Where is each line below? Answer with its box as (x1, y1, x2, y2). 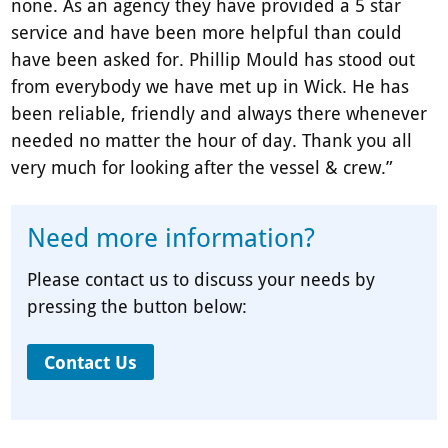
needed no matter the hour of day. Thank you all (11, 128, 413, 153)
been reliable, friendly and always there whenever (11, 101, 428, 126)
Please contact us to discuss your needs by (27, 267, 376, 292)
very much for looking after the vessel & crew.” (11, 155, 394, 180)
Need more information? (27, 220, 316, 256)
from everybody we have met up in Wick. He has (11, 74, 410, 99)
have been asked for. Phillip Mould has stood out (11, 47, 416, 72)
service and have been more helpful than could (11, 20, 403, 45)
